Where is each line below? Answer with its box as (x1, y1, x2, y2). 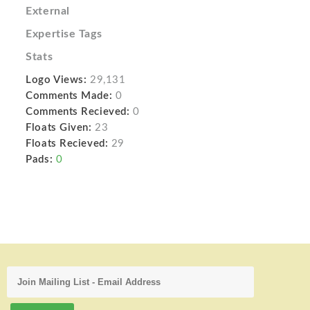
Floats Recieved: (26, 138, 109, 149)
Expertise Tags (26, 28, 102, 40)
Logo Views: (26, 75, 87, 86)
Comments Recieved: (26, 107, 130, 118)
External (26, 6, 70, 17)
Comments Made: (26, 91, 113, 102)
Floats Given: (26, 122, 92, 134)
